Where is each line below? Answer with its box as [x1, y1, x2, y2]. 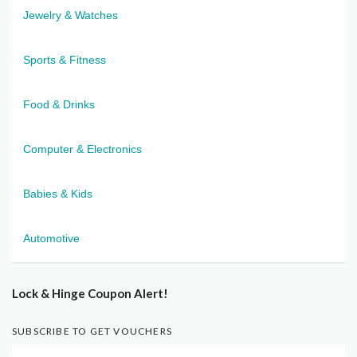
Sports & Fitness [23, 53, 106, 66]
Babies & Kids [23, 186, 92, 200]
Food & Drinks [23, 97, 95, 111]
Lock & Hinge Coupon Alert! [12, 285, 168, 300]
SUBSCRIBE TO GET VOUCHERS [12, 324, 172, 337]
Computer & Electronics [23, 142, 142, 155]
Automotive [23, 231, 80, 245]
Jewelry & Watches [23, 8, 118, 22]
